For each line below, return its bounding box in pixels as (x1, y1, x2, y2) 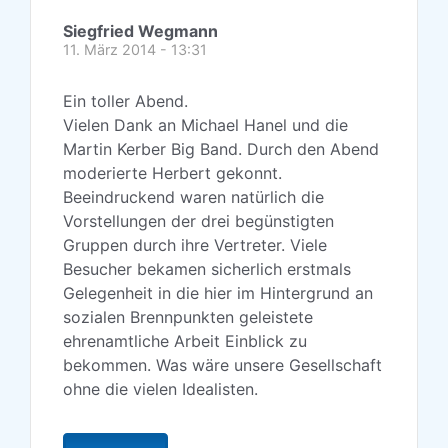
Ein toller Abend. (63, 91, 188, 112)
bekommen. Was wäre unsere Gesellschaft (63, 355, 382, 376)
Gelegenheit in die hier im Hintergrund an (63, 283, 373, 304)
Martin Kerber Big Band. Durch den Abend (63, 139, 379, 160)
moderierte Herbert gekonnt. (63, 163, 282, 184)
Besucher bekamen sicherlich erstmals (63, 259, 351, 280)
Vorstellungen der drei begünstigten (63, 211, 334, 232)
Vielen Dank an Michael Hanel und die (63, 115, 348, 136)
